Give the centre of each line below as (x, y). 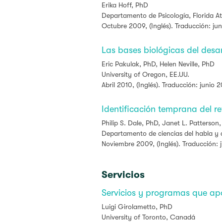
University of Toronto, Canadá (148, 217)
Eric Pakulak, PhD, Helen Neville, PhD (158, 64)
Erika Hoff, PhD (125, 5)
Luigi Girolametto (129, 207)
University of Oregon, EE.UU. (145, 74)
